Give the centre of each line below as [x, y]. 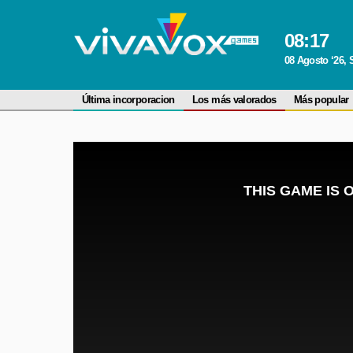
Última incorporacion [128, 100]
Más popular [321, 100]
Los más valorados [234, 100]
